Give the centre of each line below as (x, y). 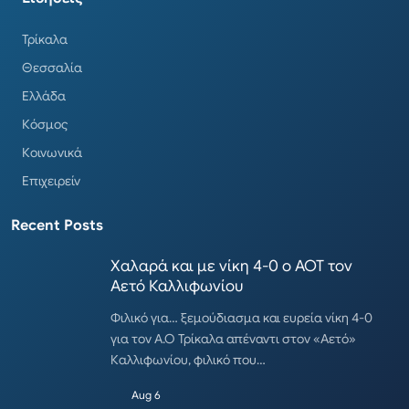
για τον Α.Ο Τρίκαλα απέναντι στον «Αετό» (233, 338)
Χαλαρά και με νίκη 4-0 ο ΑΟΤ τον (231, 266)
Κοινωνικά (52, 152)
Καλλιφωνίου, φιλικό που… (188, 359)
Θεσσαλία (52, 67)
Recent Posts (57, 225)
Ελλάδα (44, 95)
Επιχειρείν (51, 180)
